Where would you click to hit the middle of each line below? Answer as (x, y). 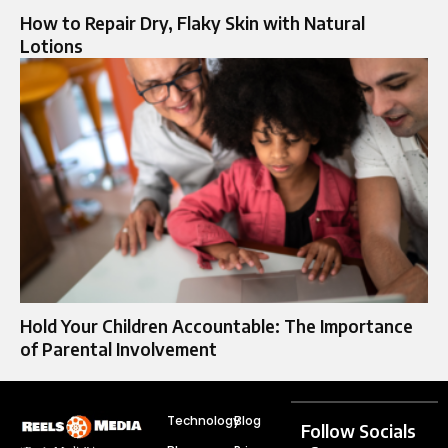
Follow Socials (359, 430)
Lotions (51, 45)
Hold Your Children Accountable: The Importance (216, 325)
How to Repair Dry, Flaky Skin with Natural (192, 22)
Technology (203, 420)
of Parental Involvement (118, 348)
